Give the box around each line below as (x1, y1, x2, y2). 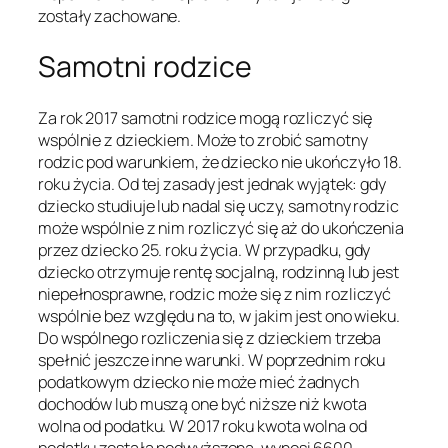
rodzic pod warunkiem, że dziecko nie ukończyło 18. (38, 150, 402, 173)
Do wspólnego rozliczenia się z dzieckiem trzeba (38, 326, 382, 349)
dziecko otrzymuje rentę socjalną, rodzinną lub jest (38, 260, 399, 283)
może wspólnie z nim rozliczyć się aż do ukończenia (38, 216, 404, 239)
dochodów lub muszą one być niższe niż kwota (38, 392, 367, 415)
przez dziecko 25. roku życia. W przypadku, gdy (38, 238, 371, 261)
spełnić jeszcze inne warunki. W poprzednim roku (38, 348, 386, 371)
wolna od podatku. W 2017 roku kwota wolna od (38, 414, 367, 437)
